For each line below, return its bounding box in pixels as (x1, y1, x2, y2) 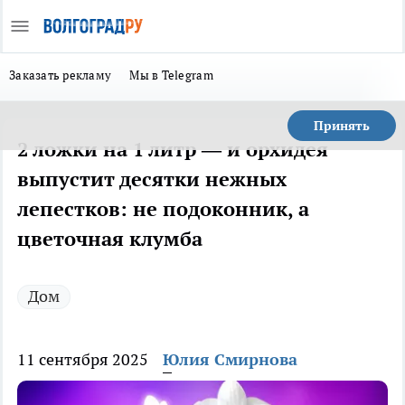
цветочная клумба (17, 226, 202, 251)
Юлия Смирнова (163, 349, 297, 370)
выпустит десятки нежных (17, 166, 287, 192)
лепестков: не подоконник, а (17, 196, 309, 221)
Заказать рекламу (9, 67, 112, 83)
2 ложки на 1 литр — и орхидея (17, 137, 328, 162)
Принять (314, 118, 370, 134)
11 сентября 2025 (17, 349, 148, 370)
